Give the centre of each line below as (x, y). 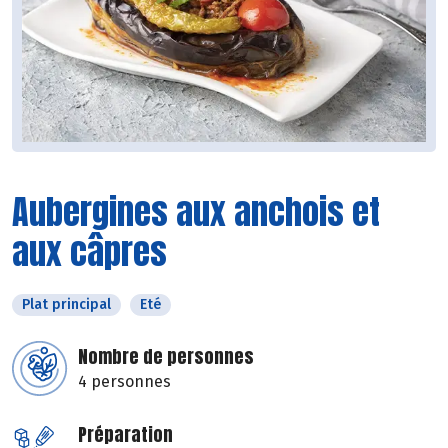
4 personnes (124, 382)
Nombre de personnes (166, 357)
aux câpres (89, 252)
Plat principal (66, 305)
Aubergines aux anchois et (196, 212)
